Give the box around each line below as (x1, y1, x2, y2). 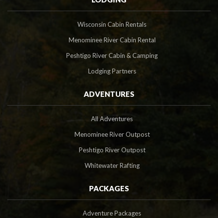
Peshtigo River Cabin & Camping (66, 51, 158, 59)
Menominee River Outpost (74, 130, 150, 138)
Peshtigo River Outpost (78, 145, 145, 154)
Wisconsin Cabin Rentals (77, 20, 146, 28)
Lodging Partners (88, 67, 136, 75)
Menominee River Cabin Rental (68, 36, 156, 44)
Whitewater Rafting (84, 161, 140, 169)
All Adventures (91, 114, 133, 123)
